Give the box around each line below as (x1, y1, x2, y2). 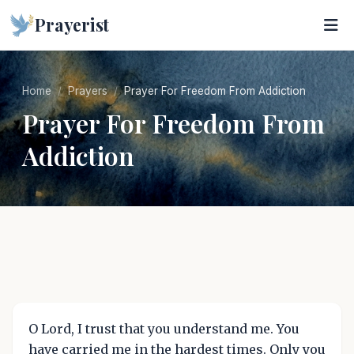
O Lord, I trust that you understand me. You (28, 321, 299, 337)
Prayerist (35, 13, 110, 36)
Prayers (68, 85, 107, 97)
